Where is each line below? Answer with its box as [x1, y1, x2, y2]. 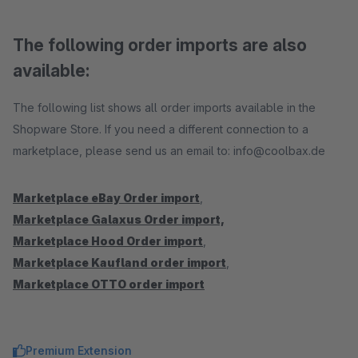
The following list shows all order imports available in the [13, 101, 316, 114]
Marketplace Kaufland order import [13, 256, 226, 269]
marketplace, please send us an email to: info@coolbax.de [13, 144, 325, 157]
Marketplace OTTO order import [13, 277, 205, 291]
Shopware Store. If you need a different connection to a [13, 122, 308, 136]
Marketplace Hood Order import [13, 234, 203, 248]
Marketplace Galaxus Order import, [13, 213, 225, 226]
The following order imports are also [13, 35, 307, 55]
